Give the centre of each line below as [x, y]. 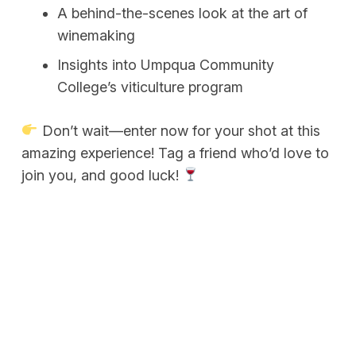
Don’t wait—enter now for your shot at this [179, 130]
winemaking [96, 35]
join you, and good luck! [102, 175]
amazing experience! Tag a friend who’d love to [175, 153]
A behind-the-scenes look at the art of [182, 13]
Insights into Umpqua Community [166, 64]
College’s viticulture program [150, 87]
